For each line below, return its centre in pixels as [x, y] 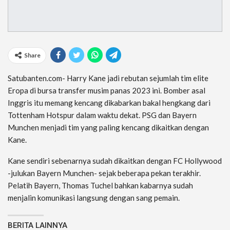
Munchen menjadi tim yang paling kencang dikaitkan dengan [108, 127]
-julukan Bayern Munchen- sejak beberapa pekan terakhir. [104, 173]
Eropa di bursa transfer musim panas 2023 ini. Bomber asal [107, 90]
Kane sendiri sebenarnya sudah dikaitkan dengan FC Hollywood [115, 161]
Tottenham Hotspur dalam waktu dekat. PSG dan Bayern [102, 115]
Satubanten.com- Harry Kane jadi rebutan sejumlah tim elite [108, 78]
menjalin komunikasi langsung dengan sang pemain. [94, 198]
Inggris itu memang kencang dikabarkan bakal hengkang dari [109, 103]
